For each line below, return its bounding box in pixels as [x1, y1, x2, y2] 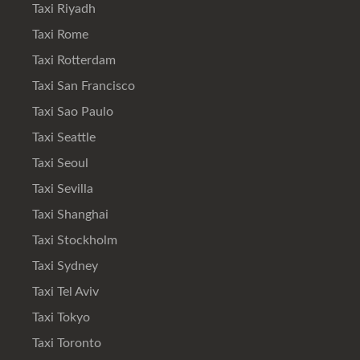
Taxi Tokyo [29, 310, 90, 324]
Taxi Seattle [29, 130, 96, 144]
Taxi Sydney [29, 259, 98, 272]
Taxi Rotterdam [29, 53, 116, 67]
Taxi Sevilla [29, 182, 93, 195]
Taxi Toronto [29, 336, 101, 350]
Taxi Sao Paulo [29, 104, 113, 118]
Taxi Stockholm [29, 233, 117, 247]
